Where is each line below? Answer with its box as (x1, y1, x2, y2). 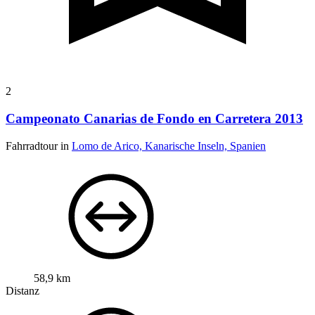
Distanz (6, 284, 39, 297)
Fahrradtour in (6, 139, 72, 152)
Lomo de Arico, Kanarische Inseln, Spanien (72, 139, 266, 152)
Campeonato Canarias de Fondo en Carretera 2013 (6, 110, 303, 126)
